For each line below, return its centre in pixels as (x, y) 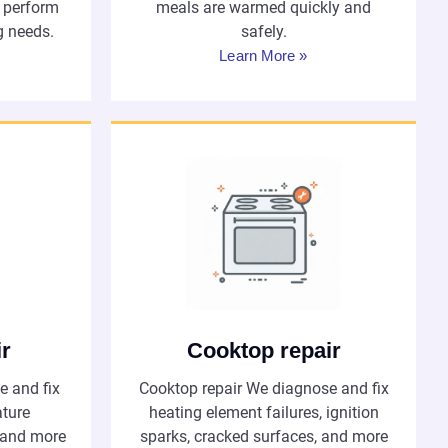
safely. (263, 32)
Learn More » (263, 56)
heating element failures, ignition (263, 413)
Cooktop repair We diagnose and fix (263, 389)
